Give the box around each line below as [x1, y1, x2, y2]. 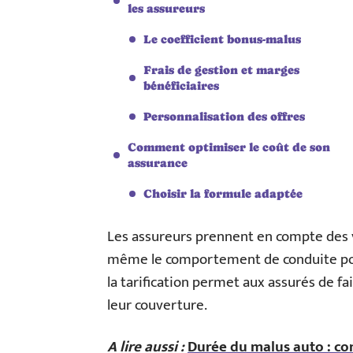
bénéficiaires [143, 79, 219, 92]
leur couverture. [107, 293, 207, 318]
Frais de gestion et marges [143, 63, 299, 76]
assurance [128, 156, 188, 169]
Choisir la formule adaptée [143, 187, 303, 200]
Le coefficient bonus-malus [143, 32, 301, 46]
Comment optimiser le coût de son [128, 140, 330, 154]
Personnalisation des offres [143, 110, 305, 123]
